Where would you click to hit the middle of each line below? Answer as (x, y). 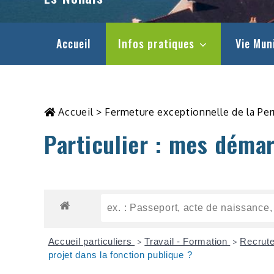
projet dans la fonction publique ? (120, 254)
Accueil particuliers (91, 241)
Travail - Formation (187, 241)
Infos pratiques (156, 43)
